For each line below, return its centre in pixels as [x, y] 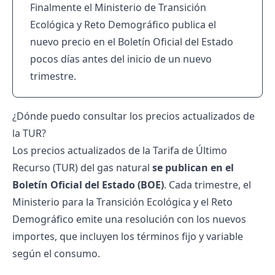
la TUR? [29, 133]
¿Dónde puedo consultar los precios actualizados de [134, 116]
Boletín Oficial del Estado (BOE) [88, 185]
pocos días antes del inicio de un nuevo [121, 59]
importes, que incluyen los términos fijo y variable [128, 236]
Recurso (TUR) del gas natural [82, 168]
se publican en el [193, 168]
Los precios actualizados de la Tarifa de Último [120, 150]
